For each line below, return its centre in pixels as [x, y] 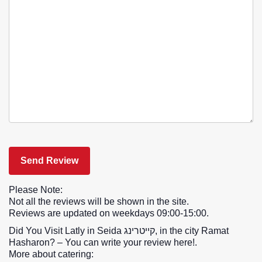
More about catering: [51, 254]
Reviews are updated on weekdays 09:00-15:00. [109, 213]
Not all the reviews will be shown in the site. [99, 201]
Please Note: [36, 190]
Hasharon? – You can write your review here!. [103, 242]
